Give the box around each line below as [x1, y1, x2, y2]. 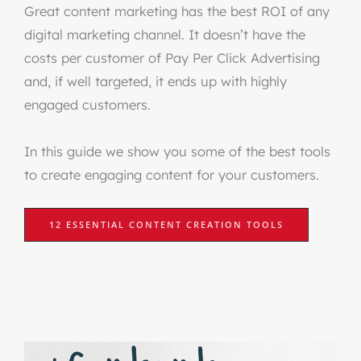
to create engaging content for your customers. [24, 166, 319, 183]
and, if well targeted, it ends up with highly [24, 73, 287, 89]
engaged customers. [24, 96, 151, 113]
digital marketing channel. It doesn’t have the [24, 26, 305, 43]
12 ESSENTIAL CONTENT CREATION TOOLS [49, 218, 284, 230]
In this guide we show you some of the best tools [24, 143, 330, 160]
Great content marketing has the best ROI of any [24, 2, 330, 19]
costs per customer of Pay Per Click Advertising [24, 49, 320, 66]
